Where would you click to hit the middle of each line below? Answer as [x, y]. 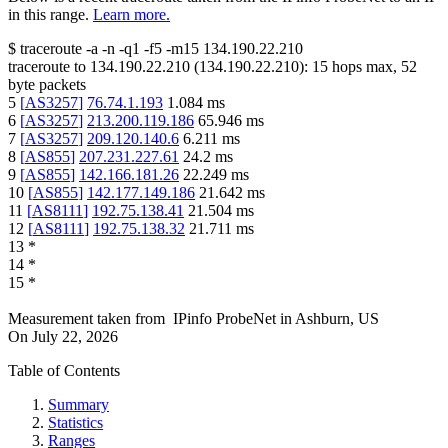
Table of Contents [64, 370]
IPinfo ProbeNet [226, 318]
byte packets [47, 84]
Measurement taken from [86, 318]
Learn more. [131, 14]
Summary [78, 404]
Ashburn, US [337, 318]
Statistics [75, 422]
